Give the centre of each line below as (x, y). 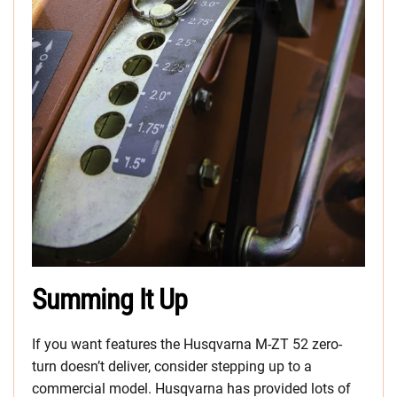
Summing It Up (110, 300)
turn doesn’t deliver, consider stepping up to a (172, 367)
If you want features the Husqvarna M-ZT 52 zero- (187, 345)
